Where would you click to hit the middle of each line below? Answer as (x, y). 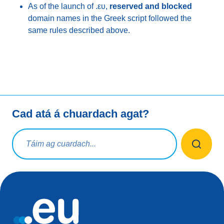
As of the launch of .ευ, (69, 6)
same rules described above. (79, 30)
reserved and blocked (151, 6)
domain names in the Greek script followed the (110, 18)
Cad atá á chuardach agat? (80, 114)
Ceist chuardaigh (42, 132)
